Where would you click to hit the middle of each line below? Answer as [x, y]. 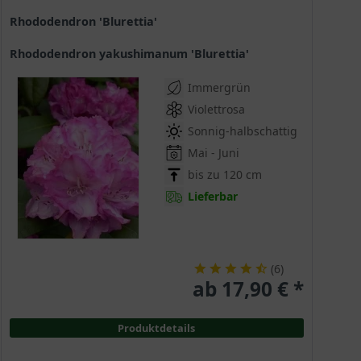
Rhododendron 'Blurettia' [87, 22]
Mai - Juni [213, 153]
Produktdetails [157, 328]
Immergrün [219, 88]
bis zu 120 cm [224, 175]
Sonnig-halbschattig [242, 131]
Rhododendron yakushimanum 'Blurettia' [133, 54]
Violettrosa [216, 110]
